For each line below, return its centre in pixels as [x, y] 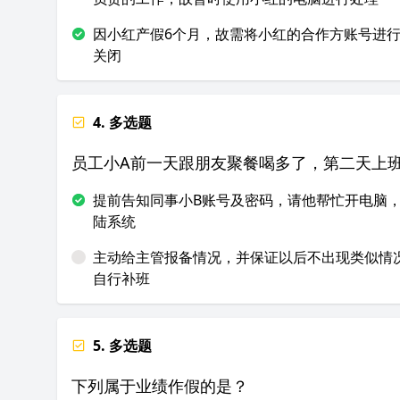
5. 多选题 [122, 346]
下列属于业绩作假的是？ [160, 386]
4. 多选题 [122, 122]
